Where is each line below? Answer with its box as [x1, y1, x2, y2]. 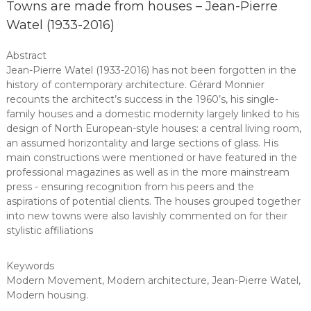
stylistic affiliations [6, 224, 93, 237]
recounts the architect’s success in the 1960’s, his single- [6, 93, 278, 106]
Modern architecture [106, 274, 207, 287]
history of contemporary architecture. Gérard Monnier [6, 78, 264, 91]
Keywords [6, 260, 54, 272]
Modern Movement [6, 274, 102, 287]
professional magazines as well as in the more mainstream [6, 166, 289, 178]
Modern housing [6, 289, 86, 301]
